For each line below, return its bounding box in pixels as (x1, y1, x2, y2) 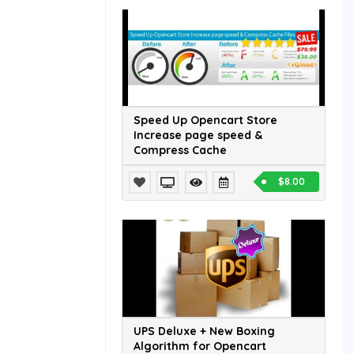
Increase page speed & (134, 128, 262, 143)
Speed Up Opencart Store (134, 113, 277, 128)
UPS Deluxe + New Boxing (134, 324, 275, 339)
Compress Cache (134, 143, 227, 158)
